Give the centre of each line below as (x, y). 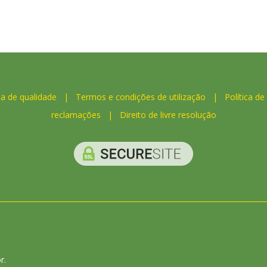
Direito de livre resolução (168, 114)
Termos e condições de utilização (140, 97)
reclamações (76, 114)
